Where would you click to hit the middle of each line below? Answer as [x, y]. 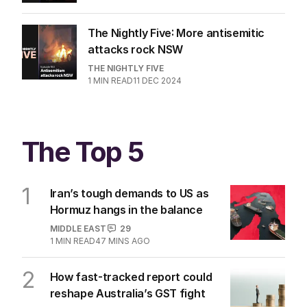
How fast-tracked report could [131, 277]
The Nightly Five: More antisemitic [176, 33]
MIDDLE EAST [78, 228]
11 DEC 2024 [157, 80]
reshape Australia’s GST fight [127, 293]
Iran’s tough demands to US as [129, 193]
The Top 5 [83, 151]
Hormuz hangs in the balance [126, 209]
